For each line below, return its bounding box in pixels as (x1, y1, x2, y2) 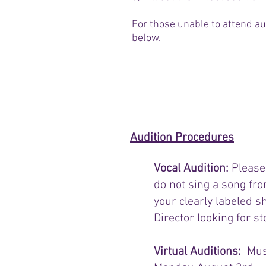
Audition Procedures (130, 131, 234, 145)
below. (132, 32, 163, 45)
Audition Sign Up (157, 77, 249, 94)
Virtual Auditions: (154, 245, 247, 259)
